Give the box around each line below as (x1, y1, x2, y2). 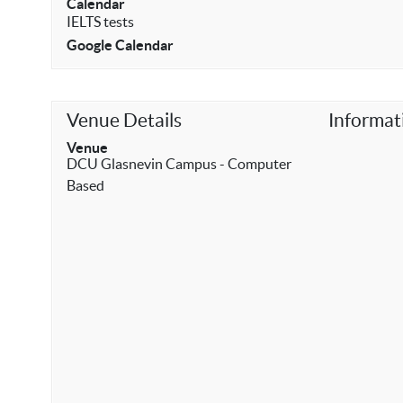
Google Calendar (67, 37, 174, 53)
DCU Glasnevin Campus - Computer (67, 156, 291, 172)
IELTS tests (67, 13, 134, 30)
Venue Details (67, 110, 182, 130)
